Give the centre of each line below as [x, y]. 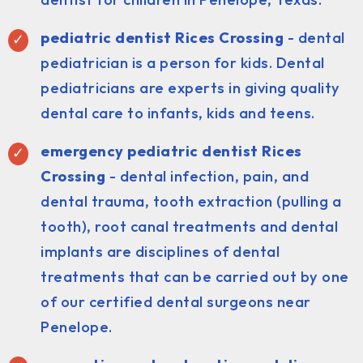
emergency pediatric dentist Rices [171, 151]
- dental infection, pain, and [207, 176]
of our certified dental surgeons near [176, 301]
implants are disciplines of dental [160, 251]
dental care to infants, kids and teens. [178, 113]
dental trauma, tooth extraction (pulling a [191, 201]
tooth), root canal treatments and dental [189, 226]
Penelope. [77, 327]
